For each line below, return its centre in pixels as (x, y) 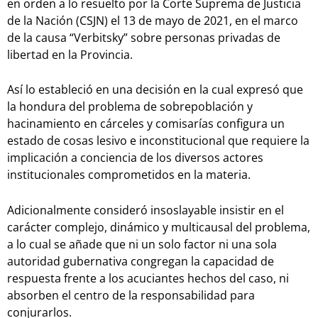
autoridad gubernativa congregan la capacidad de (141, 261)
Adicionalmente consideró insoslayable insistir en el (146, 210)
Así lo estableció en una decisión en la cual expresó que (155, 90)
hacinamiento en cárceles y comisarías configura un (146, 124)
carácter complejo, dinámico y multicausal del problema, (159, 227)
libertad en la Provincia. (70, 54)
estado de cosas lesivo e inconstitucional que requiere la (158, 141)
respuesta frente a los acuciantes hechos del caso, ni (148, 278)
